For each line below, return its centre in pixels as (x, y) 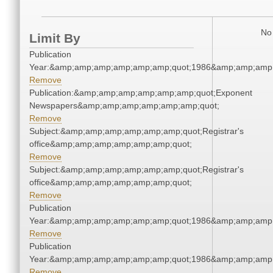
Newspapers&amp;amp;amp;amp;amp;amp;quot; (124, 106)
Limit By (55, 38)
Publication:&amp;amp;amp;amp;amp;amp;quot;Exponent (141, 93)
